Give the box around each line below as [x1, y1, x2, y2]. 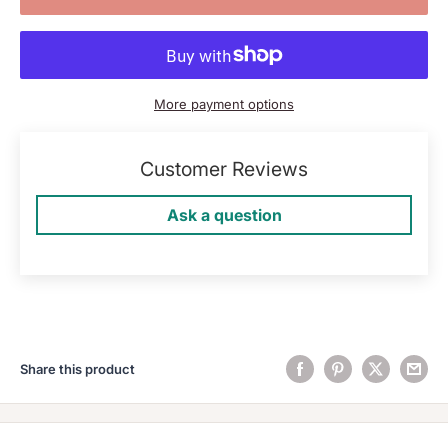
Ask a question [166, 205, 282, 226]
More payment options [154, 96, 294, 113]
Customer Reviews [140, 157, 308, 182]
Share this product [20, 361, 135, 378]
